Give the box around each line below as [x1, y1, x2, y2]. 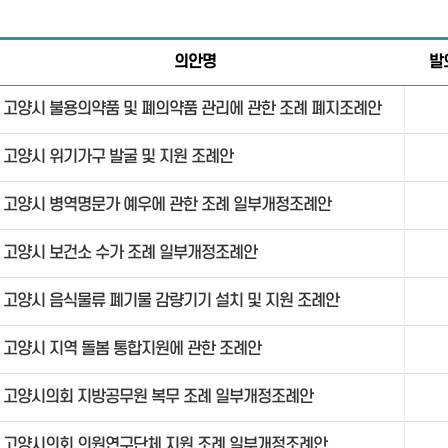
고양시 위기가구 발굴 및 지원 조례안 [3, 148, 234, 166]
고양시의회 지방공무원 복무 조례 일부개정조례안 [3, 388, 314, 406]
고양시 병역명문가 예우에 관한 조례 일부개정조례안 [3, 196, 332, 214]
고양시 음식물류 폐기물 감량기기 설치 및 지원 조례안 [3, 292, 340, 310]
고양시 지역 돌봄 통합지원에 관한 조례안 [3, 340, 262, 358]
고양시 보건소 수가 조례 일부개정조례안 [3, 244, 258, 262]
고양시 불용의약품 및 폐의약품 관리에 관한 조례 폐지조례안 [3, 100, 382, 118]
